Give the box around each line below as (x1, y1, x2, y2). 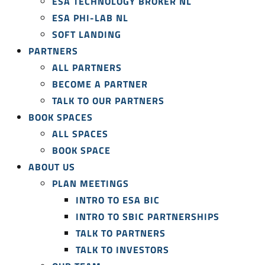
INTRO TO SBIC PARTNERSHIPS (76, 209, 219, 224)
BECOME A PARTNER (52, 77, 148, 91)
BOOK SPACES (28, 110, 93, 124)
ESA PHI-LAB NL (52, 11, 128, 25)
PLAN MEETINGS (52, 176, 129, 190)
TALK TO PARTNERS (76, 226, 166, 240)
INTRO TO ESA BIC (76, 193, 160, 207)
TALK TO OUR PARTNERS (52, 93, 164, 108)
